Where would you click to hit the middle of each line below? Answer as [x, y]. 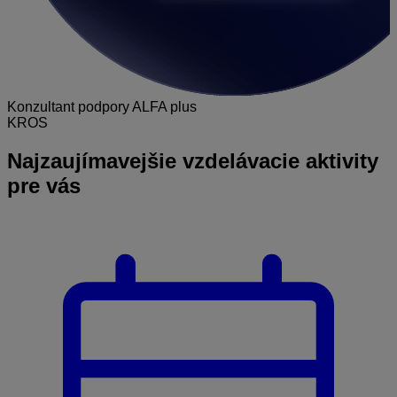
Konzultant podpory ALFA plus [102, 106]
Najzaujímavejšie [92, 160]
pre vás [44, 185]
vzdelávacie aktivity [277, 160]
